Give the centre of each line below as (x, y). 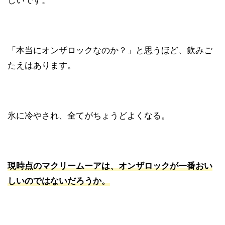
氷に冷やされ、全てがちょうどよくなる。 (89, 116)
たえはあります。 (42, 66)
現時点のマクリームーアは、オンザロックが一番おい (110, 166)
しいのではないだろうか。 (59, 181)
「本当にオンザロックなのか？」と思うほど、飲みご (110, 50)
